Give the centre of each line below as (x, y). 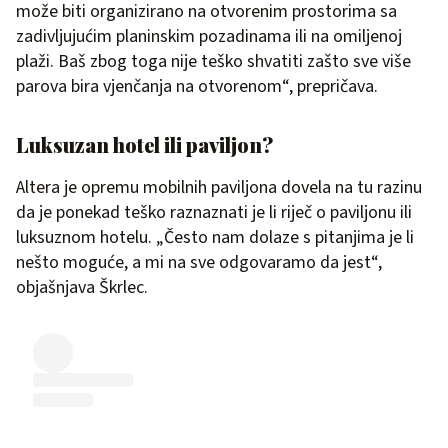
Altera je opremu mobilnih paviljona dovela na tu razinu (219, 187)
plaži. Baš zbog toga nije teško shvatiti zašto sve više (213, 61)
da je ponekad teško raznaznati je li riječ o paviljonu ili (214, 212)
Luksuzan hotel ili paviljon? (144, 144)
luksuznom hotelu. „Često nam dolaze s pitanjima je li (215, 237)
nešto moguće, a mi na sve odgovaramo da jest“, (199, 262)
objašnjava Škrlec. (82, 287)
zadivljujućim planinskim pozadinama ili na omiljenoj (209, 36)
